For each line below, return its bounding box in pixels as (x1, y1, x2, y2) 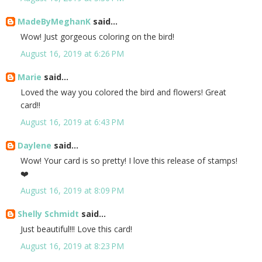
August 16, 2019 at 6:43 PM (20, 116, 124, 128)
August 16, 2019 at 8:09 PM (20, 185, 124, 196)
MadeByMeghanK (18, 16, 91, 27)
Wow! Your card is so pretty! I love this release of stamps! (20, 155, 237, 167)
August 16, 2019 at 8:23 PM (20, 240, 124, 252)
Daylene (18, 140, 51, 151)
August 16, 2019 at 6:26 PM (20, 48, 124, 60)
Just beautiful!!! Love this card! (20, 223, 132, 235)
